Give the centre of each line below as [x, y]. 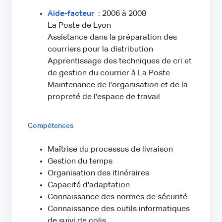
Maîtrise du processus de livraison [110, 150]
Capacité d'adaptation [89, 186]
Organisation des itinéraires [98, 174]
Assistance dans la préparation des [112, 38]
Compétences [51, 126]
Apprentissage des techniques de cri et [120, 62]
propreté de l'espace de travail [106, 97]
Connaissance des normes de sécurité [117, 197]
